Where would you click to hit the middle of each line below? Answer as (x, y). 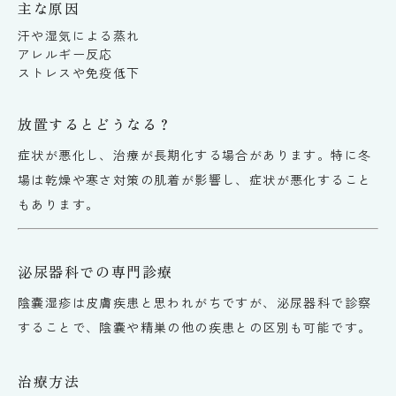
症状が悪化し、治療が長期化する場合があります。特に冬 (195, 154)
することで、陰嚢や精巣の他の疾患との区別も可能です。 (195, 327)
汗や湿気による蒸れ (79, 35)
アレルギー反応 (65, 53)
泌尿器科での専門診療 (96, 271)
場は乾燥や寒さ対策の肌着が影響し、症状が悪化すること (195, 179)
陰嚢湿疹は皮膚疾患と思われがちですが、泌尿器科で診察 (195, 302)
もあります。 (59, 204)
